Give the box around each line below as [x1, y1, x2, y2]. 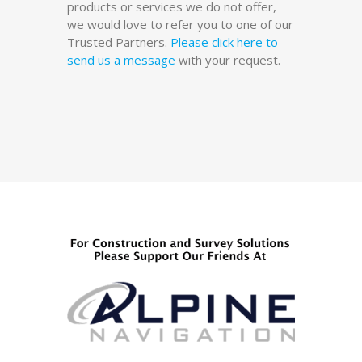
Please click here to [170, 33, 278, 50]
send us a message [67, 51, 175, 68]
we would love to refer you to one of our [67, 15, 293, 32]
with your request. [175, 51, 280, 68]
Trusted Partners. [67, 33, 170, 50]
